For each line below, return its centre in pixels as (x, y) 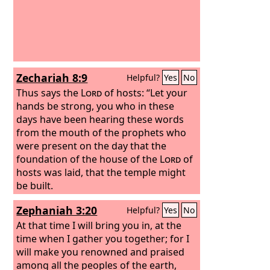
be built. (35, 185)
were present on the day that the (92, 146)
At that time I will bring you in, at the (99, 225)
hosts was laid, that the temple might (101, 172)
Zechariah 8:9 (52, 78)
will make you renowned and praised (101, 252)
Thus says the (49, 93)
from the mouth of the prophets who (102, 132)
